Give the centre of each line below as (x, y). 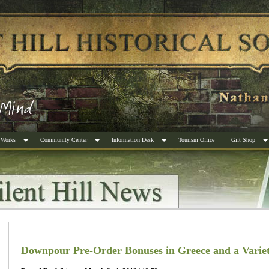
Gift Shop (243, 140)
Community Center (64, 140)
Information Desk (133, 140)
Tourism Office (196, 140)
